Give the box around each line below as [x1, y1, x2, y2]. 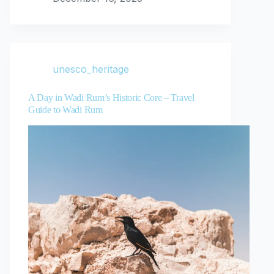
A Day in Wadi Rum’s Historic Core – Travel [28, 92, 194, 103]
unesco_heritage [53, 63, 129, 76]
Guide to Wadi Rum [28, 105, 103, 116]
